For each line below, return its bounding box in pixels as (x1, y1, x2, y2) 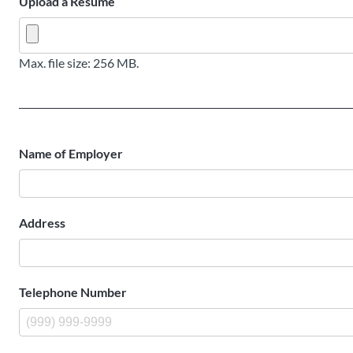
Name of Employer (19, 146, 123, 161)
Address (19, 215, 65, 230)
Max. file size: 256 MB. (19, 55, 139, 70)
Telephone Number (19, 284, 127, 299)
